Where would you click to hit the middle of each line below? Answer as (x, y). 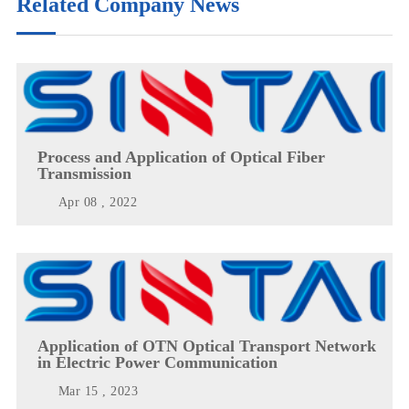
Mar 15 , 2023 (98, 392)
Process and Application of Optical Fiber (181, 157)
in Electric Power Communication (157, 363)
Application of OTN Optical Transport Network (206, 346)
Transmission (84, 173)
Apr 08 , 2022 (98, 202)
